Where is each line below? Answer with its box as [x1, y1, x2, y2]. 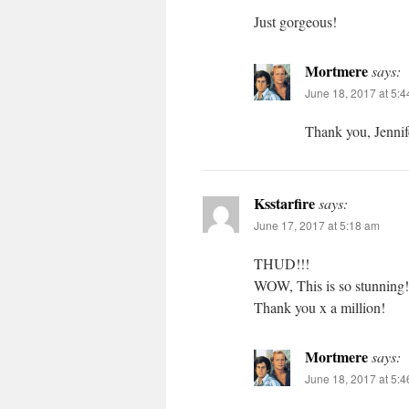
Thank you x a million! [254, 298, 385, 318]
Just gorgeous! [254, 12, 337, 32]
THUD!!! [254, 254, 309, 274]
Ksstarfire [254, 193, 315, 215]
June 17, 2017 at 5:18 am [254, 217, 380, 234]
